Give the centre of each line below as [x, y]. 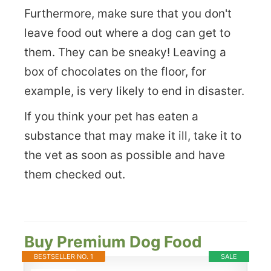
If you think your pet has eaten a [111, 116]
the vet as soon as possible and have [125, 155]
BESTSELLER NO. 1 [64, 256]
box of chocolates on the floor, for [115, 71]
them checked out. [75, 174]
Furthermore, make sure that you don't [128, 13]
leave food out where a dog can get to [127, 33]
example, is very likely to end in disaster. [134, 91]
